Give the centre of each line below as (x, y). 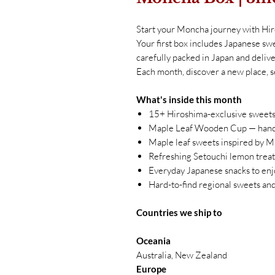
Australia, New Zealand (182, 255)
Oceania (153, 240)
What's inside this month (189, 99)
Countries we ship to (179, 212)
